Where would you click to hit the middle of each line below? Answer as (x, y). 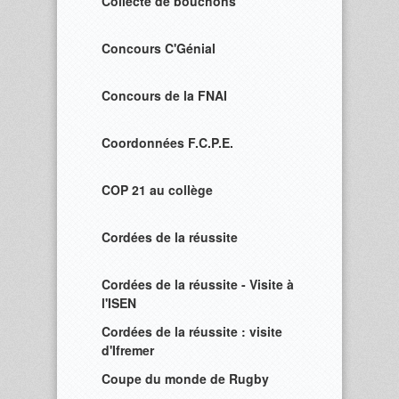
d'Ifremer (128, 350)
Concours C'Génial (159, 48)
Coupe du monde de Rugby (185, 379)
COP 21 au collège (157, 190)
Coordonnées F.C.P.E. (167, 142)
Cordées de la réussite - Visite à (198, 284)
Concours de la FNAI (164, 95)
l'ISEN (119, 303)
